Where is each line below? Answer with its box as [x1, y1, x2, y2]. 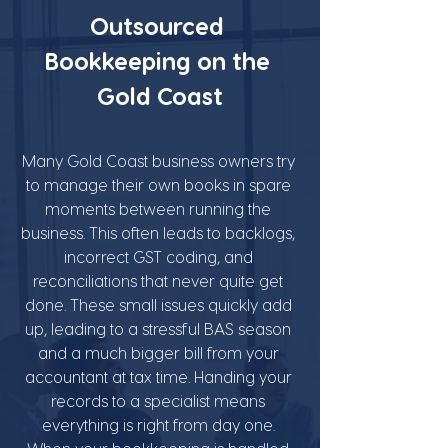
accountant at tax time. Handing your [24, 366, 296, 386]
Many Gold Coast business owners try [21, 150, 299, 170]
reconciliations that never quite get [33, 270, 287, 290]
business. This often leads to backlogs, [21, 222, 299, 242]
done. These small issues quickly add [24, 294, 296, 314]
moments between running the [45, 198, 275, 218]
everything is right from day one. [41, 414, 279, 434]
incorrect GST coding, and [63, 246, 257, 266]
